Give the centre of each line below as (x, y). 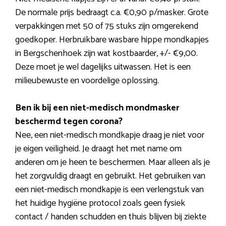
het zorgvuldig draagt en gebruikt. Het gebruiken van (110, 176)
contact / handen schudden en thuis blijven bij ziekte (111, 217)
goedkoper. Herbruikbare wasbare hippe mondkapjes (112, 40)
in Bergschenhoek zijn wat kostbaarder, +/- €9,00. (106, 53)
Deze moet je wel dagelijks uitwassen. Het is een (103, 67)
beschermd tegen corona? (69, 121)
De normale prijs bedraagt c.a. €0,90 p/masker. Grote (112, 12)
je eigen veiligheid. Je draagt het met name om (98, 149)
